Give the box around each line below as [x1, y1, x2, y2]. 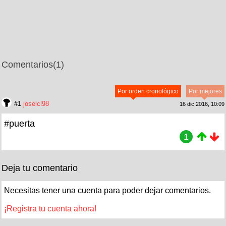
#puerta [4, 118, 35, 129]
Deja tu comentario [2, 162, 78, 173]
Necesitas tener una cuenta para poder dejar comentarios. [4, 186, 211, 195]
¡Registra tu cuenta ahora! [4, 204, 96, 213]
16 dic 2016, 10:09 [180, 100, 224, 107]
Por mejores [189, 87, 222, 95]
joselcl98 [23, 99, 49, 107]
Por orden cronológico [118, 87, 179, 95]
